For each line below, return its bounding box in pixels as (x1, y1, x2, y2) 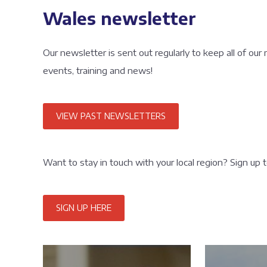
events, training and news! (43, 65, 153, 76)
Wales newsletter (43, 8, 196, 29)
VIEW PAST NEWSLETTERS (56, 111, 166, 122)
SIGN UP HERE (56, 203, 111, 213)
